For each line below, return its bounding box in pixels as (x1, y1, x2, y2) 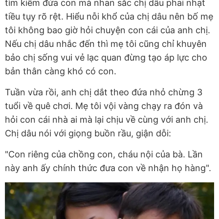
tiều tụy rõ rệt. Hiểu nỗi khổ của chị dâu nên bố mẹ (5, 11, 213, 22)
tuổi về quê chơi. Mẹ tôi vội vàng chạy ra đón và (5, 101, 203, 111)
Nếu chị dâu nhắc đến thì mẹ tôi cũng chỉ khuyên (5, 39, 207, 49)
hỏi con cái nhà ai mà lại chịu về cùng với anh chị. (5, 114, 208, 125)
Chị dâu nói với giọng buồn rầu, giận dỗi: (5, 128, 171, 139)
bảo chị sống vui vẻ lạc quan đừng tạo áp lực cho (5, 52, 207, 63)
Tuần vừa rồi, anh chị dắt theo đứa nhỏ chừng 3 (5, 87, 202, 98)
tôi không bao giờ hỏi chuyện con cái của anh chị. (5, 25, 210, 36)
